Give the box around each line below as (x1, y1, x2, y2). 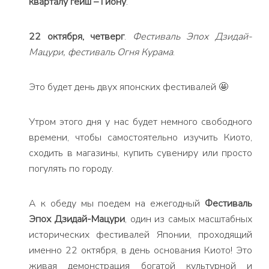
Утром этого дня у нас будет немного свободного (29, 115, 252, 128)
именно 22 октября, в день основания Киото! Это (29, 244, 252, 257)
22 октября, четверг (29, 30, 125, 43)
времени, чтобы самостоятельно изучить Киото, (29, 131, 252, 144)
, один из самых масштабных (124, 213, 253, 226)
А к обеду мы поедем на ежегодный (29, 197, 205, 210)
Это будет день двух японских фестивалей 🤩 (29, 80, 228, 94)
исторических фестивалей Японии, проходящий (29, 228, 252, 241)
